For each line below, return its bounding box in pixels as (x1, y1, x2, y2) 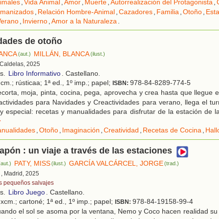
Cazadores (119, 8, 153, 16)
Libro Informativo (8, 69, 61, 78)
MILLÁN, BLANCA (34, 50, 90, 58)
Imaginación (62, 126, 100, 134)
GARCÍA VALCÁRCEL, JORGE (69, 159, 164, 168)
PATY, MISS (14, 159, 51, 168)
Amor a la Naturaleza (51, 17, 117, 25)
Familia (156, 8, 179, 16)
